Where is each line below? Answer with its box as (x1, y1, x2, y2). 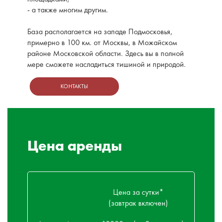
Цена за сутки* (112, 187, 164, 197)
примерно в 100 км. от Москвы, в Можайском (27, 37, 177, 48)
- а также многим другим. (27, 4, 108, 15)
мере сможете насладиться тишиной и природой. (27, 59, 186, 69)
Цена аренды (27, 136, 122, 155)
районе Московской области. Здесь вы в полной (27, 48, 184, 58)
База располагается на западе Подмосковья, (27, 26, 172, 37)
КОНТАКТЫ (60, 82, 88, 90)
